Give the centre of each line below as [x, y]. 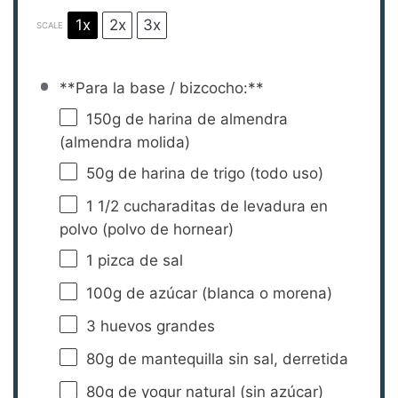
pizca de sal [138, 260]
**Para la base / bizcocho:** [161, 88]
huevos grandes [155, 326]
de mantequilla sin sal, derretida [231, 358]
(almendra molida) [124, 142]
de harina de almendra [204, 119]
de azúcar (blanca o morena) [227, 293]
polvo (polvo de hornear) [146, 229]
